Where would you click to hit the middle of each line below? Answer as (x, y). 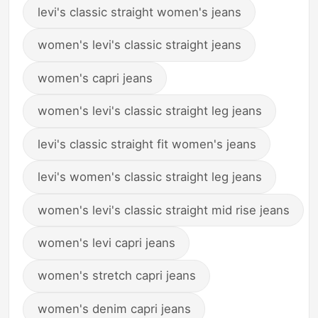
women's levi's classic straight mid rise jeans (163, 210)
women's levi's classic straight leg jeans (149, 111)
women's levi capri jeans (106, 243)
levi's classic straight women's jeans (139, 12)
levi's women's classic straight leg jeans (149, 177)
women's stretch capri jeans (116, 276)
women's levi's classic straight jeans (139, 45)
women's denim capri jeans (114, 308)
